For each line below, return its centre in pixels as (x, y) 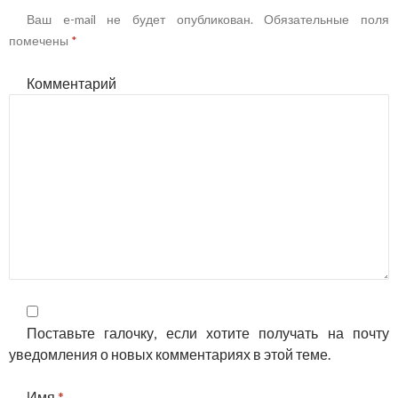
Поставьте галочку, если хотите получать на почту (208, 333)
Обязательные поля (321, 20)
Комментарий (72, 84)
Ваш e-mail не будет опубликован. (140, 20)
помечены (40, 41)
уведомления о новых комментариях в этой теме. (170, 354)
